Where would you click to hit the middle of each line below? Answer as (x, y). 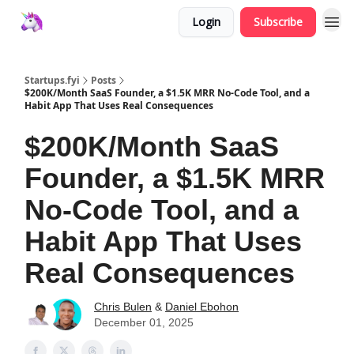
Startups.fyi (52, 80)
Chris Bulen (123, 307)
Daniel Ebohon (202, 307)
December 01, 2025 (144, 322)
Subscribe (278, 22)
